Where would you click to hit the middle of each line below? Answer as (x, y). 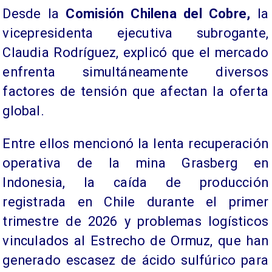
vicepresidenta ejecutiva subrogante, (135, 33)
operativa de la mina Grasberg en (135, 163)
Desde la (34, 13)
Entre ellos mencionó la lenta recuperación (135, 143)
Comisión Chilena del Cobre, (158, 13)
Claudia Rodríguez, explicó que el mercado (135, 52)
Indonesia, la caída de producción (135, 182)
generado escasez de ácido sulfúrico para (135, 260)
